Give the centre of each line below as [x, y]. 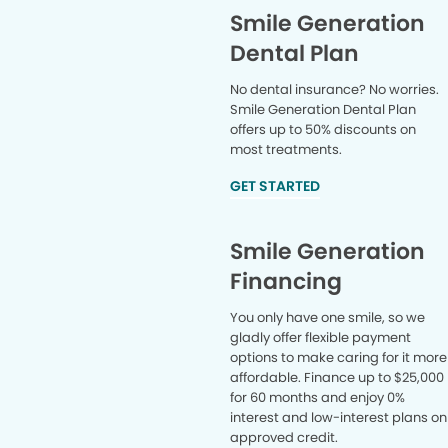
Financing [286, 281]
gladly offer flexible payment [321, 337]
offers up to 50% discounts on [323, 129]
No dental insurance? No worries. [335, 89]
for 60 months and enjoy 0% [318, 397]
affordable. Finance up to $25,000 [337, 377]
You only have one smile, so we [328, 317]
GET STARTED [275, 186]
